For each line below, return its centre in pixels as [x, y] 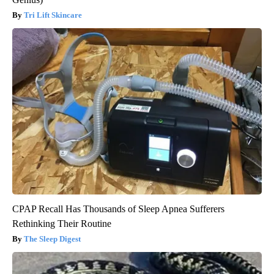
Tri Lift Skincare [53, 15]
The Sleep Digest [52, 239]
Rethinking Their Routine [62, 223]
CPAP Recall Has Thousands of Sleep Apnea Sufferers [118, 209]
